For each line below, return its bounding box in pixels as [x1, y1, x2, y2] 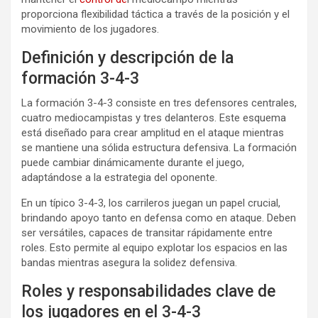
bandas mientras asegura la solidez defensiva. [21, 256, 237, 269]
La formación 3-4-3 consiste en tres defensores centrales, [21, 96, 297, 109]
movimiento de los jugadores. [21, 22, 159, 35]
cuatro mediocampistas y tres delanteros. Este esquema [21, 111, 286, 124]
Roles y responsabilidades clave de [21, 281, 275, 301]
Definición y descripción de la [21, 48, 234, 67]
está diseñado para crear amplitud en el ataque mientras [21, 126, 284, 139]
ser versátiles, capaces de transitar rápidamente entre [21, 226, 273, 239]
